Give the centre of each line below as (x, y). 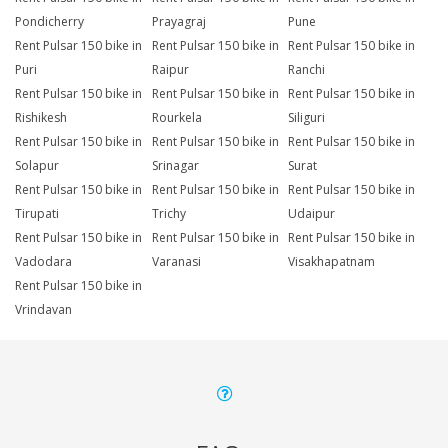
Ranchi (307, 70)
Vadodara (43, 262)
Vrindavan (43, 310)
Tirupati (37, 214)
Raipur (170, 70)
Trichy (168, 214)
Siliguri (307, 118)
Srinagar (175, 166)
